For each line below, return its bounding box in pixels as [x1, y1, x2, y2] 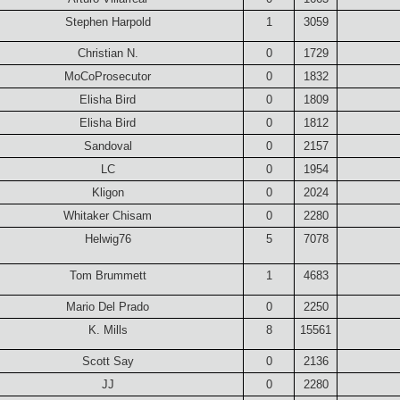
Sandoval [83, 138, 132, 153]
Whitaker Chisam [63, 208, 153, 222]
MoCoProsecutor [64, 69, 152, 83]
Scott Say [81, 354, 134, 368]
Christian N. [77, 46, 138, 60]
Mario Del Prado [66, 299, 150, 313]
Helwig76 [84, 231, 131, 246]
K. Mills [87, 322, 128, 337]
